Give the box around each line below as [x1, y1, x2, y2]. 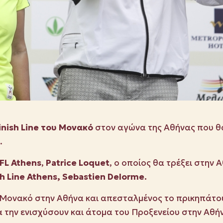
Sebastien [62, 171, 106, 183]
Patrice [46, 157, 77, 169]
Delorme [108, 171, 144, 183]
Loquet [79, 157, 110, 169]
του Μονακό [41, 122, 93, 133]
